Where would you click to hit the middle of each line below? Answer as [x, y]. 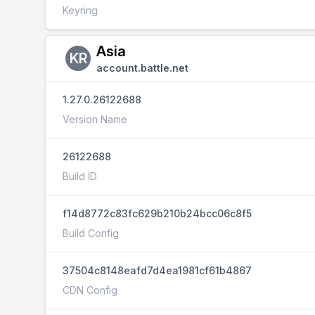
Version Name [95, 119]
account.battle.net [142, 68]
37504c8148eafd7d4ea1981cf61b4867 [157, 270]
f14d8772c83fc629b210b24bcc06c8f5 [157, 213]
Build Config [91, 233]
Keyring [80, 10]
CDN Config [90, 290]
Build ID [80, 176]
